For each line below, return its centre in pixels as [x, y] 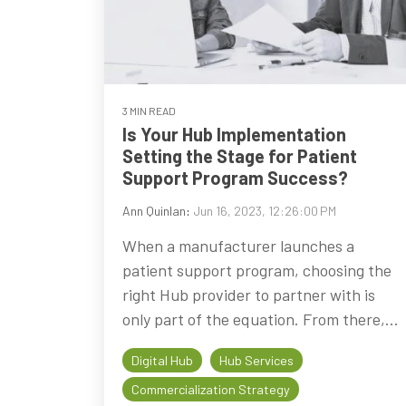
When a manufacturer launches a [238, 245]
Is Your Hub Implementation [234, 134]
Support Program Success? [235, 177]
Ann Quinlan [154, 210]
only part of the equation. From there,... [261, 319]
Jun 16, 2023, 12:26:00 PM [265, 210]
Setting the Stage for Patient [240, 155]
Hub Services [256, 360]
